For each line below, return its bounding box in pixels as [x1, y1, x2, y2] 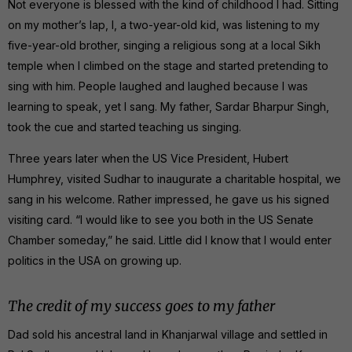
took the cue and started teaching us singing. [8, 119, 241, 134]
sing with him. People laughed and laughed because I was [8, 79, 308, 93]
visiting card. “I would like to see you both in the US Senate [8, 212, 313, 226]
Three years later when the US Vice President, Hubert [8, 151, 288, 165]
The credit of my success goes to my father [8, 296, 275, 315]
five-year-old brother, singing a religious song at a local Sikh [8, 38, 321, 52]
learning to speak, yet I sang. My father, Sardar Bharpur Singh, [8, 99, 329, 113]
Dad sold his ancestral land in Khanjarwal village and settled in [8, 327, 328, 341]
